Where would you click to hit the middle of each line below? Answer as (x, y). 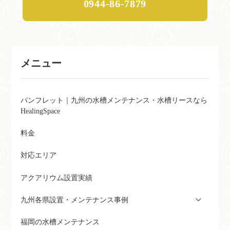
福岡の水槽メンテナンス (60, 222)
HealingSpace (40, 111)
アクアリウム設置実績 (56, 178)
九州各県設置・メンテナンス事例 (74, 200)
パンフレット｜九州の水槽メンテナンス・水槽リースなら (114, 100)
